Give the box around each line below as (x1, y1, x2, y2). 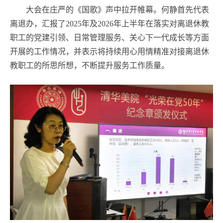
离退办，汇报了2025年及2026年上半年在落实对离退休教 (10, 19, 209, 28)
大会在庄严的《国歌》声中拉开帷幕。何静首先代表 (26, 5, 209, 14)
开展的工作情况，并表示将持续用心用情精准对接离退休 (10, 47, 209, 56)
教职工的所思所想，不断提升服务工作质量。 (10, 61, 169, 70)
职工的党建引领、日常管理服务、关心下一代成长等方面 (10, 33, 209, 42)
